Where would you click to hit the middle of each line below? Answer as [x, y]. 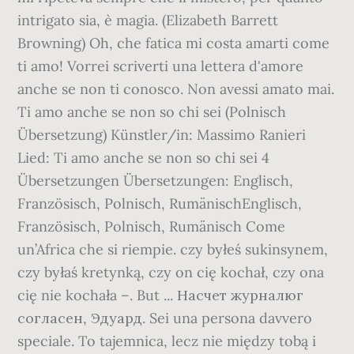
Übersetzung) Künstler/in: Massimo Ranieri [162, 135]
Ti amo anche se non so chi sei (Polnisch [152, 112]
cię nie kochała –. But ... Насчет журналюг [161, 295]
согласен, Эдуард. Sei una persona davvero [165, 318]
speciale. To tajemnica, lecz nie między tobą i [167, 341]
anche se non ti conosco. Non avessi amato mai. [176, 89]
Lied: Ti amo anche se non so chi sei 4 [144, 158]
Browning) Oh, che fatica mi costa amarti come [174, 43]
